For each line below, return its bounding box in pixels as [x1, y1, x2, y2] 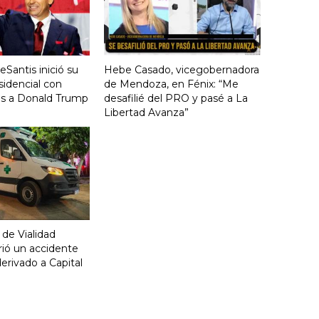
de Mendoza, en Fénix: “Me [104, 78, 239, 91]
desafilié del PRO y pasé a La [104, 92, 248, 105]
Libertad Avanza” [104, 106, 189, 120]
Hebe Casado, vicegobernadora [104, 63, 259, 77]
